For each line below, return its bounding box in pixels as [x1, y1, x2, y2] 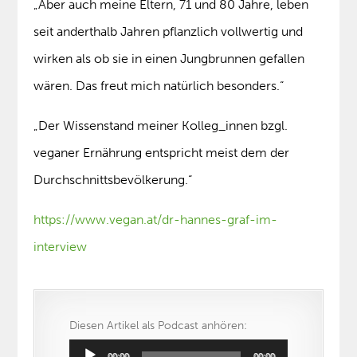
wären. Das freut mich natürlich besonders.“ [33, 78, 284, 94]
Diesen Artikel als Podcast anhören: [69, 319, 248, 333]
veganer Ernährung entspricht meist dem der [33, 145, 290, 161]
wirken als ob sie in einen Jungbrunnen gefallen [33, 51, 305, 67]
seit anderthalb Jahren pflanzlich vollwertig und [33, 24, 304, 40]
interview [33, 239, 88, 255]
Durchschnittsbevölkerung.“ [33, 172, 193, 188]
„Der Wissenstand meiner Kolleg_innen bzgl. [33, 118, 288, 134]
